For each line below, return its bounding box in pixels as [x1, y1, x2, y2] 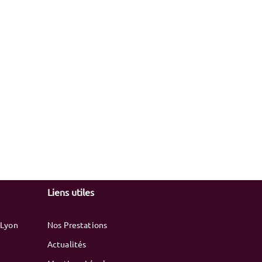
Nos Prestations [47, 219, 108, 230]
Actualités [47, 239, 87, 249]
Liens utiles [47, 186, 94, 198]
